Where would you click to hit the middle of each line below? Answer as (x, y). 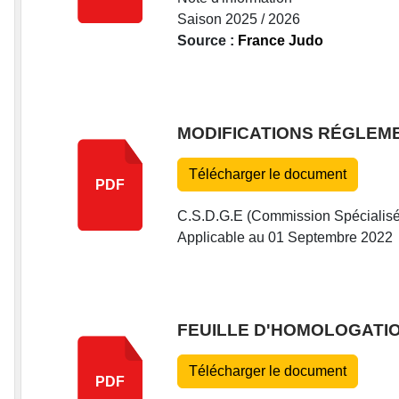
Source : (208, 41)
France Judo (281, 41)
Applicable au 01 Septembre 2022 (285, 238)
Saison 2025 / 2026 (239, 20)
